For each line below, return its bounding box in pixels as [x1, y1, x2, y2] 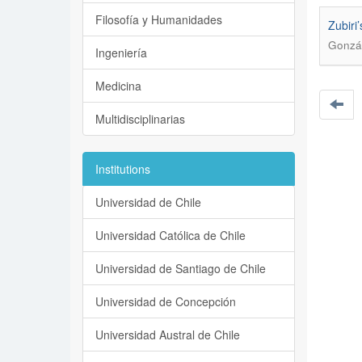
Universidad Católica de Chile [95, 227, 246, 243]
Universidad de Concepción [95, 293, 236, 309]
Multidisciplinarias [95, 111, 185, 127]
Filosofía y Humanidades [95, 11, 222, 27]
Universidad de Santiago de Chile [95, 260, 266, 276]
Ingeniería [95, 44, 147, 61]
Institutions [95, 161, 150, 177]
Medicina [95, 78, 141, 94]
